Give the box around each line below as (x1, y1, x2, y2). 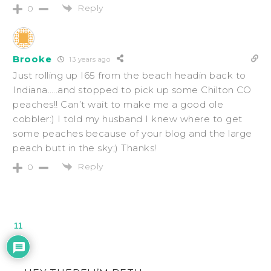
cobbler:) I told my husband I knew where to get (13, 113, 243, 125)
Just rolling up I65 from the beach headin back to (13, 70, 246, 82)
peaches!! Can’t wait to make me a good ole (13, 99, 223, 111)
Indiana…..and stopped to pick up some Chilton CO (13, 84, 251, 96)
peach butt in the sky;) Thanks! (13, 142, 157, 154)
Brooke (13, 53, 52, 65)
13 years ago (67, 54, 111, 64)
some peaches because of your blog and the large (13, 128, 252, 140)
